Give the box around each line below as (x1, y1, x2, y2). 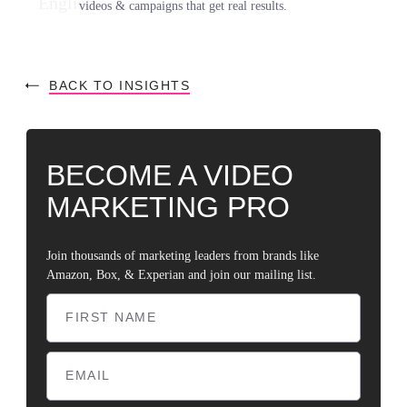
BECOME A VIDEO (46, 159, 294, 192)
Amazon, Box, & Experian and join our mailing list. (46, 268, 317, 282)
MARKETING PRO (46, 191, 291, 223)
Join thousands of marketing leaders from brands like (46, 249, 320, 263)
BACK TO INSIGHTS (49, 78, 191, 93)
